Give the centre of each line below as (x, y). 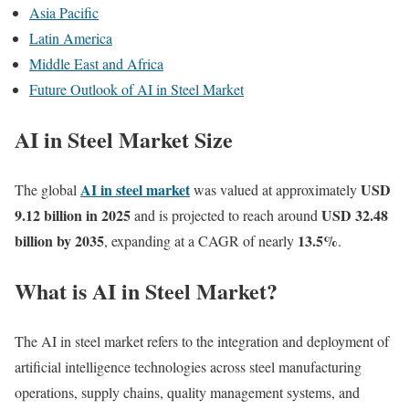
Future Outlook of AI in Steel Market (136, 89)
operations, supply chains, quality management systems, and (187, 392)
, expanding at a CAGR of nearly (201, 240)
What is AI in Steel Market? (146, 290)
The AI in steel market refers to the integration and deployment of (202, 341)
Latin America (71, 38)
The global (47, 189)
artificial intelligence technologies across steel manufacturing (188, 366)
